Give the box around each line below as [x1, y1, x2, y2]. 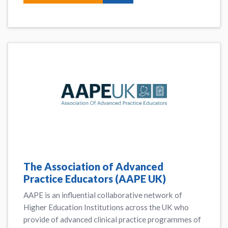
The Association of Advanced [23, 160, 164, 173]
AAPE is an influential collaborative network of [23, 190, 183, 199]
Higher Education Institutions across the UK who [23, 202, 189, 212]
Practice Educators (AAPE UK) [23, 173, 166, 185]
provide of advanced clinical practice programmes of [23, 214, 202, 224]
